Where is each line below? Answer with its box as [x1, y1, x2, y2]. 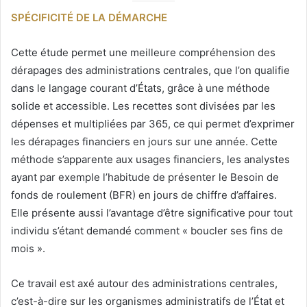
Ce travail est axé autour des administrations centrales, [11, 277, 278, 291]
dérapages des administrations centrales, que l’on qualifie [11, 64, 290, 77]
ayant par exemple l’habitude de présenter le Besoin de [11, 171, 279, 184]
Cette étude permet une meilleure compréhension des [11, 46, 275, 60]
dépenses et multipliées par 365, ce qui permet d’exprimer [11, 117, 295, 131]
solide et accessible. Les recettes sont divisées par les [11, 99, 275, 113]
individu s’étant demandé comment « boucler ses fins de [11, 224, 283, 238]
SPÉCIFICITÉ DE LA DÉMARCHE [11, 11, 167, 25]
